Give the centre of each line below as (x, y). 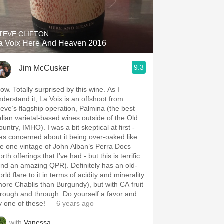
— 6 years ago (70, 203)
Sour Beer (69, 28)
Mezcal (69, 72)
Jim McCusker (44, 68)
